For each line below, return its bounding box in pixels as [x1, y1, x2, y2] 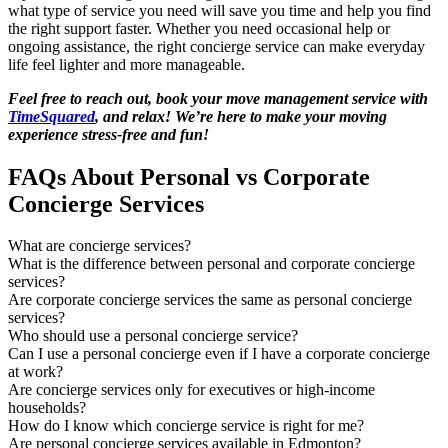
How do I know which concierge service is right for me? [8, 417, 364, 435]
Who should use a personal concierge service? [8, 327, 298, 345]
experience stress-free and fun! [8, 125, 209, 143]
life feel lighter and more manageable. [8, 55, 245, 73]
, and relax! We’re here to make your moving [95, 107, 387, 125]
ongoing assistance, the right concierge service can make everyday [8, 37, 425, 55]
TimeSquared [8, 107, 95, 125]
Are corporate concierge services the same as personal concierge [8, 291, 412, 309]
